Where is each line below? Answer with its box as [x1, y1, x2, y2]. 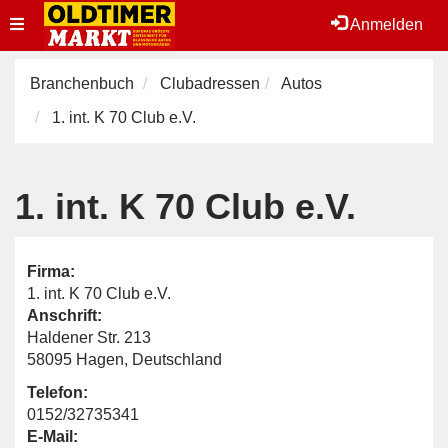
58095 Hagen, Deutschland [27, 351, 222, 368]
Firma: [27, 263, 75, 280]
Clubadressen [160, 75, 260, 92]
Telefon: [27, 384, 88, 401]
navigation [9, 65, 83, 82]
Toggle [9, 15, 57, 32]
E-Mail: [27, 428, 78, 445]
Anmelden [347, 16, 423, 33]
